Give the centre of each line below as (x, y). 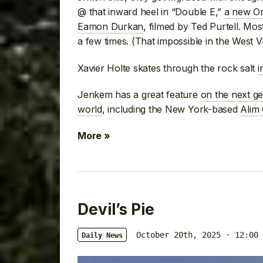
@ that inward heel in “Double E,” (151, 12)
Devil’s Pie (116, 210)
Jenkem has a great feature (139, 95)
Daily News (102, 236)
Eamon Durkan (111, 27)
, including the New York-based (171, 109)
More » (94, 136)
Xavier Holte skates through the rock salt (168, 68)
